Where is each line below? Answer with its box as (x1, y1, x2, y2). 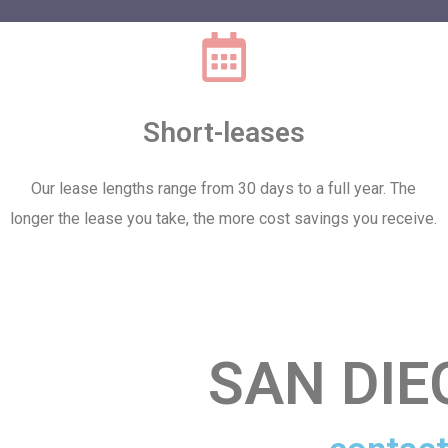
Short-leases (142, 116, 305, 149)
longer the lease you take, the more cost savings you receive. (10, 209, 438, 228)
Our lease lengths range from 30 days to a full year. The (31, 179, 417, 198)
